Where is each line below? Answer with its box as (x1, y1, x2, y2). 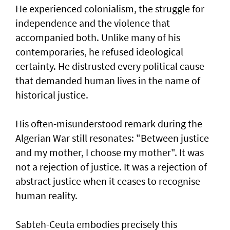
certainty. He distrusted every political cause (15, 59, 204, 72)
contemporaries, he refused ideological (15, 45, 183, 58)
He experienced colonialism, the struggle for (15, 2, 204, 15)
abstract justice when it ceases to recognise (15, 174, 200, 187)
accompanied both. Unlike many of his (15, 30, 180, 44)
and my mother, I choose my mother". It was (15, 145, 204, 159)
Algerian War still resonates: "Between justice (15, 131, 209, 144)
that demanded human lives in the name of (15, 73, 200, 87)
